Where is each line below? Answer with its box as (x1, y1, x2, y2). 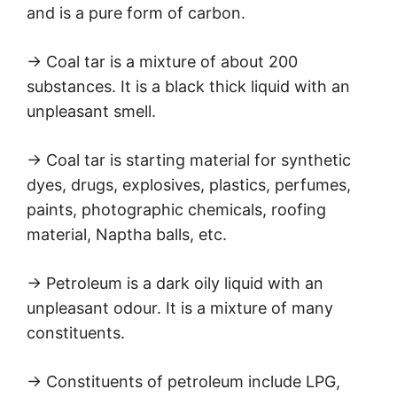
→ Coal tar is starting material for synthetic (27, 151, 351, 170)
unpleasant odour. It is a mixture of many (27, 299, 333, 318)
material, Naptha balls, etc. (27, 225, 227, 245)
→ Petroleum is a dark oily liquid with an (27, 274, 323, 293)
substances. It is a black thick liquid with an (27, 77, 350, 97)
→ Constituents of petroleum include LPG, (27, 372, 340, 392)
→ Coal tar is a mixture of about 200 (27, 52, 298, 72)
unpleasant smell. (27, 102, 156, 121)
